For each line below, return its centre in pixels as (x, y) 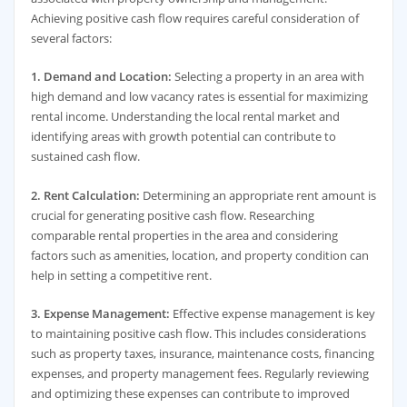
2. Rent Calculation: (85, 195)
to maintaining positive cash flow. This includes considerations (198, 334)
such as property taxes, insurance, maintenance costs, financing (202, 354)
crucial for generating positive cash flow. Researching (172, 215)
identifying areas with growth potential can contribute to (183, 137)
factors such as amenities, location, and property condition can (199, 255)
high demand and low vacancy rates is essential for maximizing (199, 97)
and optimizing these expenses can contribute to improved (190, 394)
